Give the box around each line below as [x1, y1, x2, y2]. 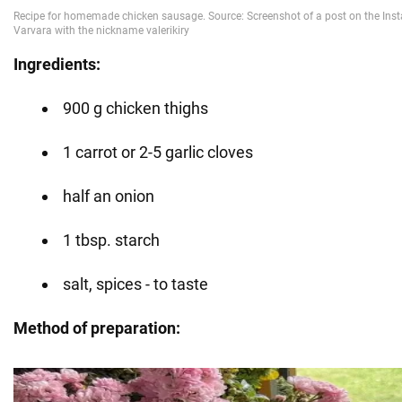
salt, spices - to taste [63, 274, 208, 293]
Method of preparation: [13, 318, 180, 337]
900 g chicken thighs [63, 98, 208, 118]
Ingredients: [13, 54, 100, 74]
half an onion [63, 186, 154, 205]
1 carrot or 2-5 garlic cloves [63, 142, 253, 162]
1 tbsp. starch [63, 230, 160, 249]
